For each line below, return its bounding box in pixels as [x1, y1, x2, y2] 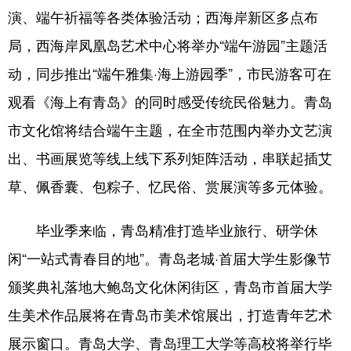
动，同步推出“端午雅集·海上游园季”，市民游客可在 [8, 63, 331, 83]
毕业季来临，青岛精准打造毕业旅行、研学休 [8, 219, 318, 240]
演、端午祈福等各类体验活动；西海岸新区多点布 [8, 6, 318, 27]
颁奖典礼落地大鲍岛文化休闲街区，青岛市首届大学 [8, 276, 332, 296]
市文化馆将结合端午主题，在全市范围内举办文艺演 [8, 119, 332, 139]
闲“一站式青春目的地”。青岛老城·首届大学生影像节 [8, 248, 331, 268]
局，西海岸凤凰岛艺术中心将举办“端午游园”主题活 [8, 34, 327, 55]
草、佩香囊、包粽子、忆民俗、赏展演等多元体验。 [8, 175, 332, 196]
